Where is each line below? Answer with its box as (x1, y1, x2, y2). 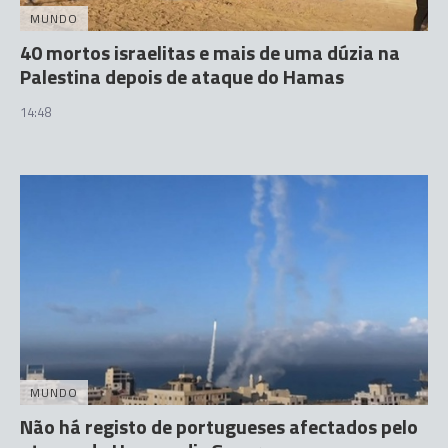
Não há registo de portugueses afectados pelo (20, 410, 418, 442)
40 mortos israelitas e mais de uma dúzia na (20, 37, 400, 68)
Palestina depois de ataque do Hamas (20, 61, 344, 92)
